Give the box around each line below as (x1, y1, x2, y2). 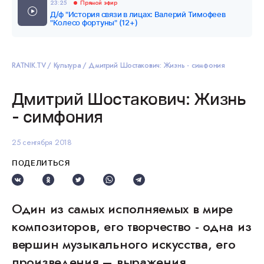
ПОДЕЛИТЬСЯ (12, 158, 70, 167)
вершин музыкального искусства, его (12, 235, 236, 253)
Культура (53, 60, 81, 71)
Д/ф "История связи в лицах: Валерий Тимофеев (50, 9, 226, 19)
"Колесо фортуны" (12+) (50, 18, 138, 27)
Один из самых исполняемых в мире (12, 199, 233, 218)
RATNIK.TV (12, 60, 46, 71)
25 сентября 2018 (12, 137, 72, 148)
